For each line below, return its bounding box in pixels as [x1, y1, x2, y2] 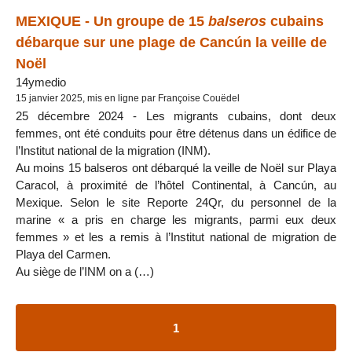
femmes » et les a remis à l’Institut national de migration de [16, 229, 336, 244]
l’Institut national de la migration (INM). [16, 143, 211, 157]
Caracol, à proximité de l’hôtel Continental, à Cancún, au [16, 178, 336, 192]
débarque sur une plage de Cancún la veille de [16, 33, 327, 50]
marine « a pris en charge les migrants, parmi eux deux [16, 212, 336, 226]
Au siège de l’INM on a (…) [16, 264, 154, 278]
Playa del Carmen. [16, 247, 111, 261]
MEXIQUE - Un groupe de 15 [16, 12, 208, 29]
